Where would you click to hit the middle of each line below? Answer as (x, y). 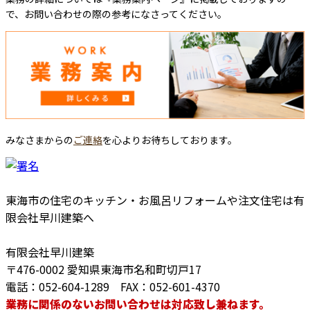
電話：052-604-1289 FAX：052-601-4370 (113, 286)
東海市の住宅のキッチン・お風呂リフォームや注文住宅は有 (155, 200)
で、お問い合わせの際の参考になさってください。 (116, 13)
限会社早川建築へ (50, 217)
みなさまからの (39, 139)
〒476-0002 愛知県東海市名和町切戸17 (103, 269)
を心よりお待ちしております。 (170, 139)
